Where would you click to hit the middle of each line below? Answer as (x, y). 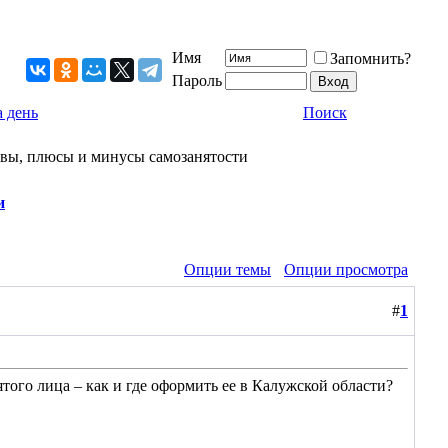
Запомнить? (370, 58)
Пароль (197, 80)
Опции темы (227, 269)
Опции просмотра (346, 269)
